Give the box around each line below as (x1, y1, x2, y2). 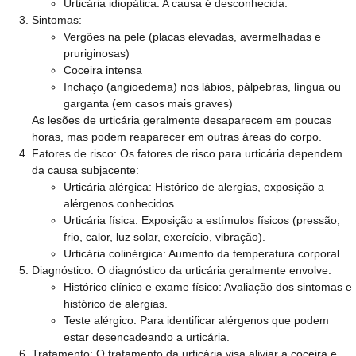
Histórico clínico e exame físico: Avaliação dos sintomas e (64, 281, 352, 293)
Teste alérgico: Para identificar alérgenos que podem (64, 314, 329, 327)
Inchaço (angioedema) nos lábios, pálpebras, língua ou (64, 80, 341, 93)
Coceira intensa (64, 64, 142, 76)
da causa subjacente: (32, 164, 139, 176)
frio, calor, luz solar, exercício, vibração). (64, 230, 265, 243)
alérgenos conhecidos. (64, 197, 177, 210)
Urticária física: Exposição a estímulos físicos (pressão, (64, 214, 340, 226)
